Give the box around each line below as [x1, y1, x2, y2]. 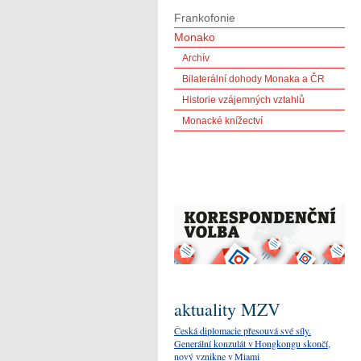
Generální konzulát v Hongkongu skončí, [174, 336, 330, 350]
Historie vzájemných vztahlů [182, 94, 305, 106]
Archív [182, 52, 210, 64]
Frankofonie [174, 11, 235, 24]
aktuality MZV [174, 297, 280, 321]
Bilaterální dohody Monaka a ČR [182, 73, 325, 85]
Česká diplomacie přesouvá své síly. [174, 323, 311, 337]
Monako [174, 31, 215, 44]
